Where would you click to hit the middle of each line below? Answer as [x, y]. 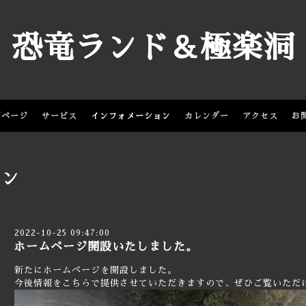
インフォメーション [131, 116]
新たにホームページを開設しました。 [96, 270]
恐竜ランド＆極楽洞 [153, 47]
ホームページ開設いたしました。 [106, 247]
